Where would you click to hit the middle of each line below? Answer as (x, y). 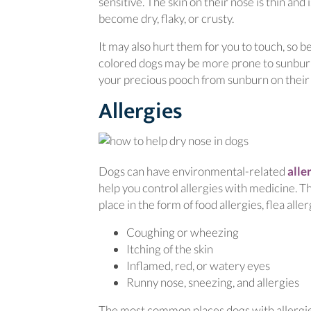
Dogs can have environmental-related (193, 171)
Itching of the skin (170, 249)
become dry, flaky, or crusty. (166, 18)
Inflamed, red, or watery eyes (198, 266)
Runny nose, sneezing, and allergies (213, 282)
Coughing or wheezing (183, 232)
